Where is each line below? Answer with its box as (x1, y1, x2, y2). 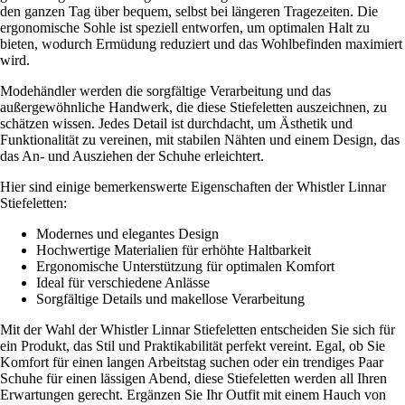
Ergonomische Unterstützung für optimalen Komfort (36, 258, 334, 274)
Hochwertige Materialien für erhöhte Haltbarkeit (36, 241, 311, 258)
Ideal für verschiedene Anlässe (36, 274, 210, 290)
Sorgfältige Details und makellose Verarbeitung (36, 290, 305, 306)
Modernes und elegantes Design (36, 225, 219, 241)
